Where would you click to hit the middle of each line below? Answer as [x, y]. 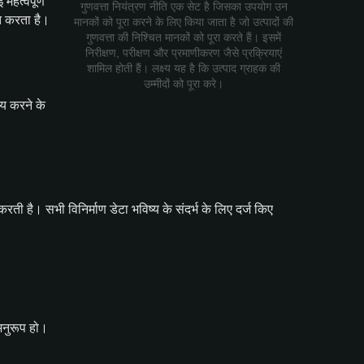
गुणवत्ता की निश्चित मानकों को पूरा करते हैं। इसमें [184, 38]
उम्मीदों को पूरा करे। [184, 84]
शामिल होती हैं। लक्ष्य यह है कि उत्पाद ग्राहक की [184, 69]
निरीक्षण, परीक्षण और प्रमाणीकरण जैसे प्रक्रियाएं [184, 53]
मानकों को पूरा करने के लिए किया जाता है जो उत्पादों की [184, 22]
